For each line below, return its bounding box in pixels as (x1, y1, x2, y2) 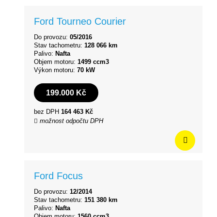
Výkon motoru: (34, 66, 77, 74)
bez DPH (34, 108, 61, 116)
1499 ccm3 (77, 58, 109, 65)
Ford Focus (34, 170, 83, 182)
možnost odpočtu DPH (38, 117, 103, 125)
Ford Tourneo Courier (34, 15, 126, 27)
